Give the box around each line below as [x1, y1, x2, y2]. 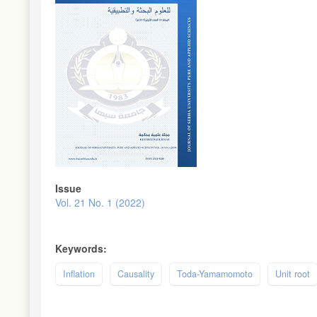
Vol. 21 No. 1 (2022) [55, 195, 145, 209]
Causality [117, 267, 154, 280]
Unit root [275, 267, 310, 280]
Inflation [63, 267, 95, 280]
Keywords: [55, 241, 107, 255]
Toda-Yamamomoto [177, 267, 253, 280]
